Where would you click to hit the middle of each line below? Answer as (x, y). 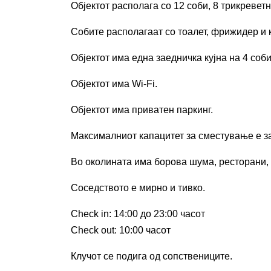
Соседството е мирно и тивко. (138, 188)
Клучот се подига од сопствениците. (152, 256)
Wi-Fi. (145, 84)
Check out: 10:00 (108, 230)
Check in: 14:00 (106, 214)
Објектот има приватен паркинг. (142, 110)
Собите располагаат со (124, 32)
